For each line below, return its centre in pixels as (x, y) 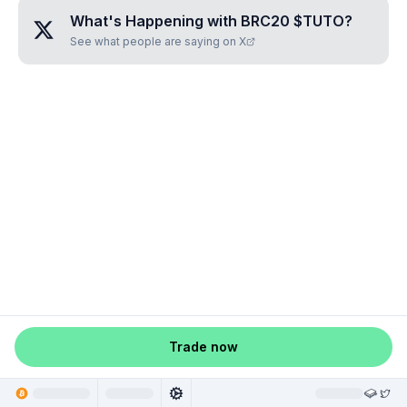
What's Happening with (155, 21)
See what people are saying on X (158, 41)
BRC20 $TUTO (293, 21)
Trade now (203, 347)
